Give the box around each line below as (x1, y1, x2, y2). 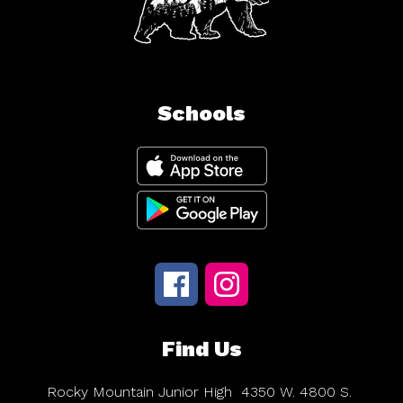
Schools (157, 101, 246, 126)
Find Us (161, 336, 242, 362)
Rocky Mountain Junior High (47, 383, 232, 400)
